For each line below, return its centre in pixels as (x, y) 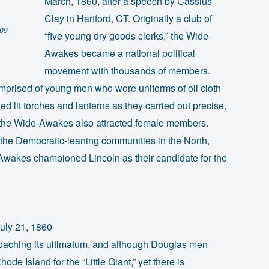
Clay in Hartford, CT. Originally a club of (128, 18)
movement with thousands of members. (127, 70)
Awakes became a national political (119, 53)
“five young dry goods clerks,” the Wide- (128, 35)
